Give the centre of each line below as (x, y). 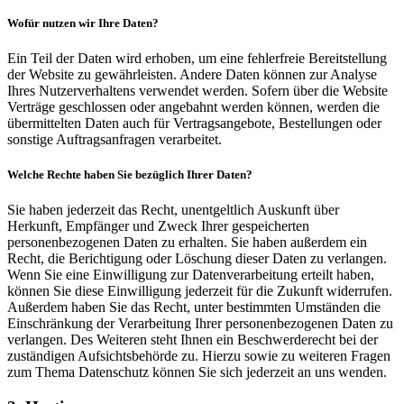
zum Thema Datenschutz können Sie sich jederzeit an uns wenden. (197, 372)
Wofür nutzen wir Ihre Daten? (83, 23)
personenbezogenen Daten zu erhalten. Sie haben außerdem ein (187, 243)
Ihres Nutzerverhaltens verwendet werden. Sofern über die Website (197, 90)
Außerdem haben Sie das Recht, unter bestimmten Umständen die (194, 308)
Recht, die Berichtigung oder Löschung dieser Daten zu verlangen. (197, 259)
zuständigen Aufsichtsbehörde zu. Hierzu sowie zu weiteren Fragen (199, 356)
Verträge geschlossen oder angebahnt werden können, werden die (193, 106)
